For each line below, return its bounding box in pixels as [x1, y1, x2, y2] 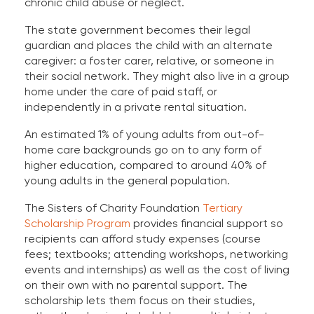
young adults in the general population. [25, 174, 230, 188]
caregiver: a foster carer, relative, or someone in [25, 54, 274, 68]
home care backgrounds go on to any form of [25, 143, 261, 157]
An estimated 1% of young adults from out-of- [25, 128, 264, 142]
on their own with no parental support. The [25, 278, 247, 292]
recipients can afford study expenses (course [25, 232, 261, 246]
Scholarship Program [25, 217, 130, 231]
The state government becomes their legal [25, 23, 250, 37]
